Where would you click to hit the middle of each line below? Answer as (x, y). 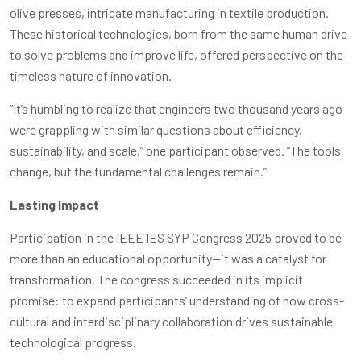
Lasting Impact (54, 204)
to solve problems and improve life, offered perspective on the (176, 54)
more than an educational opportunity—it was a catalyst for (168, 258)
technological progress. (73, 342)
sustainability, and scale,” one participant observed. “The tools (175, 150)
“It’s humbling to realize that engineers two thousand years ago (176, 108)
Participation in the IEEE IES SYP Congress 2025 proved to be (176, 237)
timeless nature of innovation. (91, 75)
